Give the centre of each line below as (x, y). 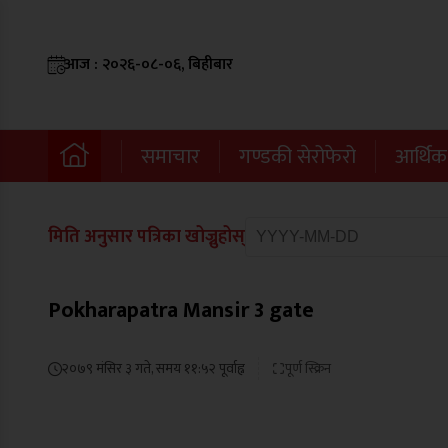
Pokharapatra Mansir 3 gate (181, 310)
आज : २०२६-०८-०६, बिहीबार (148, 64)
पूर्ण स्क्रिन (308, 368)
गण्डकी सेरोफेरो (297, 156)
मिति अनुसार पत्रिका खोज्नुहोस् (146, 237)
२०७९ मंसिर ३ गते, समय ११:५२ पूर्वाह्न (153, 368)
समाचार (170, 156)
